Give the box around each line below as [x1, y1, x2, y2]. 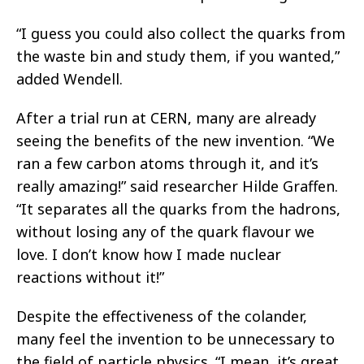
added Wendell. [16, 69, 123, 89]
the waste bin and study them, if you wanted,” [16, 46, 340, 67]
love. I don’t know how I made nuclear [16, 245, 281, 265]
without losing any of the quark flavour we [16, 222, 314, 242]
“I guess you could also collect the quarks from [16, 24, 345, 44]
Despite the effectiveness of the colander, [16, 306, 307, 327]
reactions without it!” [16, 267, 164, 288]
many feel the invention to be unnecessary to [16, 329, 335, 349]
